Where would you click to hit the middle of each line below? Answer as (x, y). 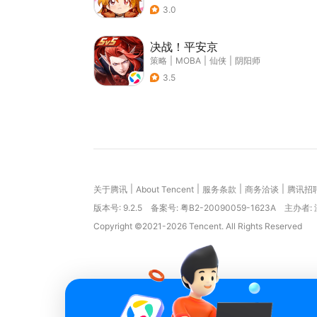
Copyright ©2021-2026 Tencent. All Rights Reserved (198, 226)
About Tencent (165, 189)
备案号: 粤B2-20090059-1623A (213, 208)
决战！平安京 (184, 47)
